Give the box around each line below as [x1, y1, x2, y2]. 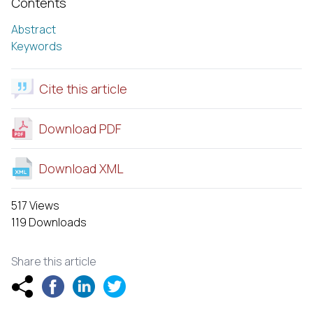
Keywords [11, 38, 62, 54]
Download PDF [39, 119, 122, 137]
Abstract [11, 21, 56, 37]
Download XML [39, 159, 124, 177]
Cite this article [39, 80, 127, 97]
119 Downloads [11, 214, 87, 230]
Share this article [11, 253, 96, 269]
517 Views [11, 197, 59, 213]
